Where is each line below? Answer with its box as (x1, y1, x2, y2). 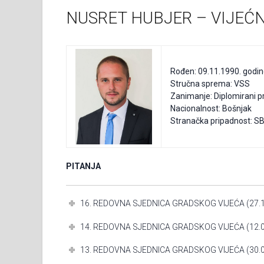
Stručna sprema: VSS (170, 79, 250, 88)
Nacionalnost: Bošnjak (170, 104, 252, 113)
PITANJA (66, 161, 101, 171)
